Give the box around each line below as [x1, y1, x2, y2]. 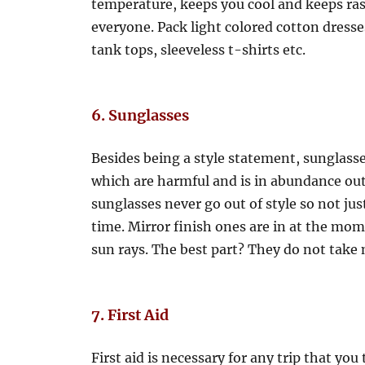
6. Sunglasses [91, 106, 190, 125]
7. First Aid [91, 306, 169, 324]
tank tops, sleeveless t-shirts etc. [91, 42, 306, 58]
